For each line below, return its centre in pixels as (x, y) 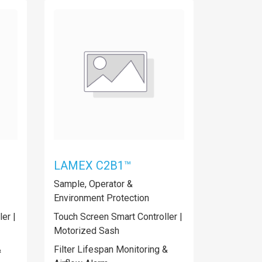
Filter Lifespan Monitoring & (111, 249)
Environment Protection (101, 198)
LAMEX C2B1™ (93, 166)
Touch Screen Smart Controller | (118, 217)
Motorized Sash (87, 231)
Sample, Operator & (93, 184)
